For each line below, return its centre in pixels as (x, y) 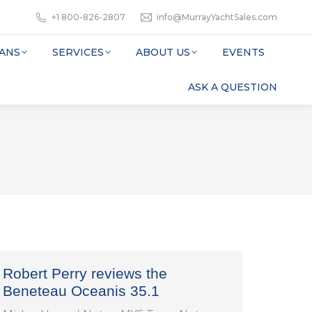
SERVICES (78, 52)
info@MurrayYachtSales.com (217, 17)
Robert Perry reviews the (85, 273)
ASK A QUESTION (233, 87)
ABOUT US (163, 52)
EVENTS (243, 52)
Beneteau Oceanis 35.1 (81, 291)
